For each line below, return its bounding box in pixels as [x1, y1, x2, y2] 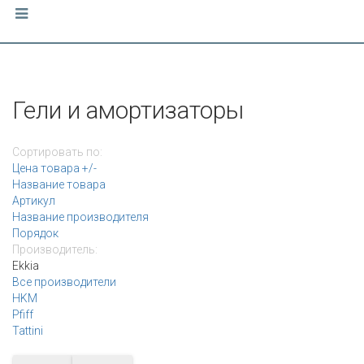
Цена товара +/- [12, 161, 97, 175]
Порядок [12, 226, 58, 240]
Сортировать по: [12, 145, 102, 158]
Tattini [12, 323, 43, 337]
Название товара [12, 177, 106, 191]
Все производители [12, 275, 116, 288]
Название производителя [12, 210, 149, 223]
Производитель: [12, 242, 97, 256]
